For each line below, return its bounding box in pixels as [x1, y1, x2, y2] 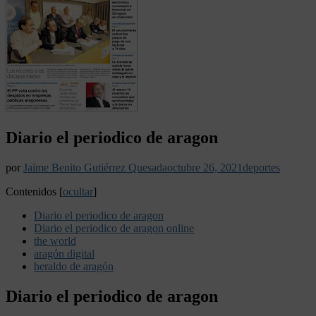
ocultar [63, 185, 93, 197]
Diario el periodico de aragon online [34, 221, 194, 234]
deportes [243, 161, 280, 174]
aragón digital [34, 247, 95, 260]
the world [34, 234, 76, 247]
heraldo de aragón [34, 260, 114, 272]
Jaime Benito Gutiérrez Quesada [23, 161, 167, 174]
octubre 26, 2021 [167, 161, 243, 174]
